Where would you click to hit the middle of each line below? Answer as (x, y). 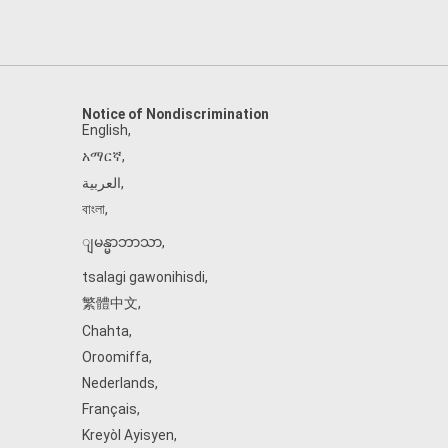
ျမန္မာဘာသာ (122, 242)
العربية (101, 183)
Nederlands (118, 383)
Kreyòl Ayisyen (128, 435)
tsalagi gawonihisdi (143, 277)
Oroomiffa (115, 357)
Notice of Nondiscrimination (175, 114)
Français (109, 409)
